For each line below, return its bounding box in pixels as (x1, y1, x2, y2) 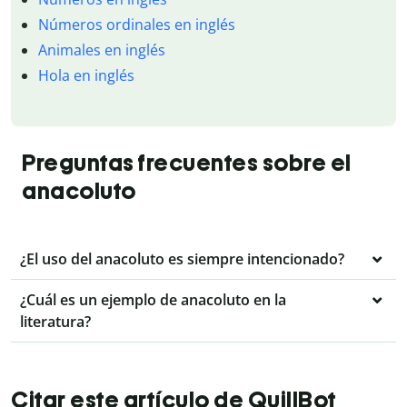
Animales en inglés (37, 40, 165, 61)
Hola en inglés (37, 65, 134, 86)
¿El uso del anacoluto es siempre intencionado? (20, 248, 344, 269)
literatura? (20, 311, 91, 332)
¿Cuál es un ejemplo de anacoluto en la (20, 289, 286, 310)
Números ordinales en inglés (37, 15, 235, 35)
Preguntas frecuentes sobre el (22, 149, 352, 177)
